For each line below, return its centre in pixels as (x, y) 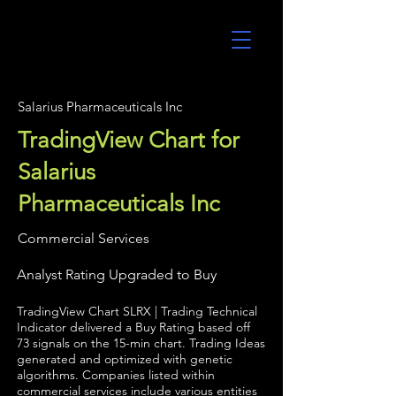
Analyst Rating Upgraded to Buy (117, 274)
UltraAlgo (66, 46)
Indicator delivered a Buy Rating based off (133, 327)
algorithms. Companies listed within (116, 375)
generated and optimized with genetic (125, 359)
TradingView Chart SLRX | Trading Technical (137, 311)
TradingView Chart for (129, 140)
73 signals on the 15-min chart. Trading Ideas (141, 343)
